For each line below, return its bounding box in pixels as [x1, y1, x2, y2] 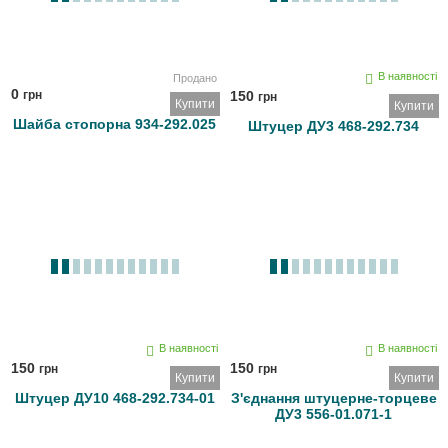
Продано [172, 71, 217, 84]
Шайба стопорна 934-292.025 [13, 116, 216, 133]
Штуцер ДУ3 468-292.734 [248, 118, 419, 135]
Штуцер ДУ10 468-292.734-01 [14, 390, 215, 407]
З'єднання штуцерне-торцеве [230, 390, 437, 407]
